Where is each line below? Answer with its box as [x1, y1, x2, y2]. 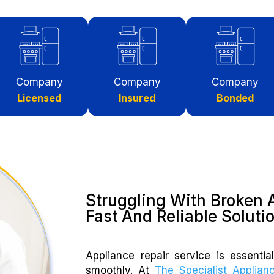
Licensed [17, 91, 61, 104]
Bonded [216, 91, 254, 104]
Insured [119, 91, 155, 104]
